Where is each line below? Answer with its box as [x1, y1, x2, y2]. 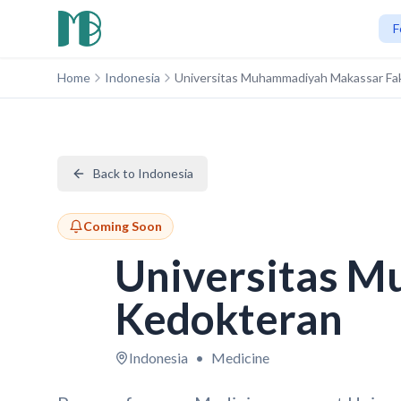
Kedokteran [115, 293, 343, 344]
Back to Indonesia [93, 166, 193, 181]
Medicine [211, 349, 269, 366]
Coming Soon [83, 218, 162, 234]
